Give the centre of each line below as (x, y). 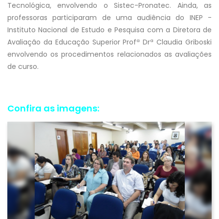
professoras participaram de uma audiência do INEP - (109, 17)
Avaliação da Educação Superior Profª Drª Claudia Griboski (109, 42)
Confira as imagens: (53, 108)
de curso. (23, 66)
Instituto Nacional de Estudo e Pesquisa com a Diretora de (109, 30)
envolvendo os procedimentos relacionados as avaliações (109, 54)
